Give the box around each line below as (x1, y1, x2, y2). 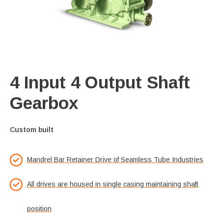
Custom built (10, 126, 54, 134)
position (27, 205, 52, 213)
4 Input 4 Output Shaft (10, 73, 190, 92)
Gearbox (10, 93, 78, 112)
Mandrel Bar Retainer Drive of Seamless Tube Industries (27, 156, 203, 164)
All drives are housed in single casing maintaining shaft (27, 180, 198, 188)
